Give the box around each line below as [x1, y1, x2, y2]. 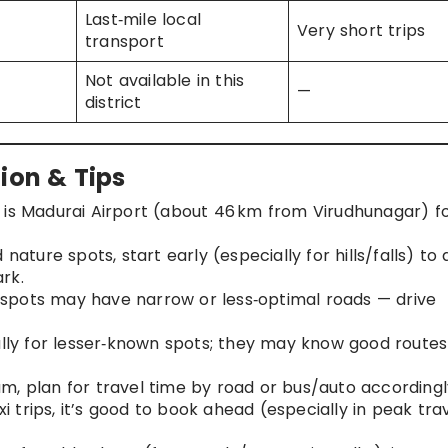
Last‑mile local [85, 8, 201, 32]
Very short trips [297, 19, 426, 43]
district [85, 91, 142, 115]
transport [85, 30, 164, 54]
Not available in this [85, 69, 245, 93]
